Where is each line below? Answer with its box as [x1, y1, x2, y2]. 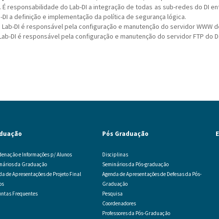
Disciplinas [102, 151, 128, 158]
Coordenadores [102, 200, 136, 207]
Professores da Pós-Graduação [102, 210, 170, 217]
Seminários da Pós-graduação [102, 161, 169, 168]
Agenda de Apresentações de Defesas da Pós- [102, 171, 201, 177]
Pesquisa [102, 190, 123, 197]
